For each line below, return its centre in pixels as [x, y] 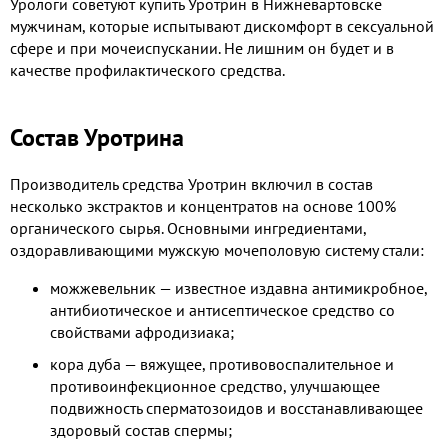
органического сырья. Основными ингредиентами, [188, 228]
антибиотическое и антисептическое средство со [222, 310]
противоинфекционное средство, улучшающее [215, 386]
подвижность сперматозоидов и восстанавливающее [236, 408]
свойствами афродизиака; [142, 332]
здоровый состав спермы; [141, 430]
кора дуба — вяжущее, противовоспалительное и [222, 364]
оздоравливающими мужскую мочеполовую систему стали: [217, 250]
